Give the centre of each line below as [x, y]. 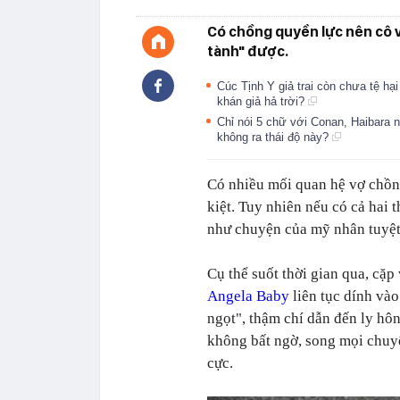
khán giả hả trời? [262, 101]
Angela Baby [248, 296]
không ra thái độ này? [275, 137]
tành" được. [248, 51]
